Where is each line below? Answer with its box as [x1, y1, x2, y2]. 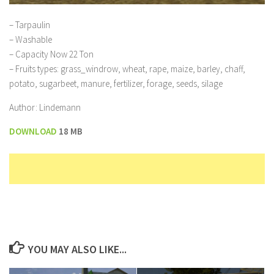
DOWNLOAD [9, 125, 59, 137]
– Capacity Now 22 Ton [9, 48, 94, 60]
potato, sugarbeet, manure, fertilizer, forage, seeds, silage [9, 77, 223, 89]
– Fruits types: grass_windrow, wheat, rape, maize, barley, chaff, [9, 62, 245, 75]
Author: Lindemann [9, 101, 81, 113]
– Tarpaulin [9, 18, 50, 31]
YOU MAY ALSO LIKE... [28, 242, 127, 256]
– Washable [9, 33, 52, 45]
